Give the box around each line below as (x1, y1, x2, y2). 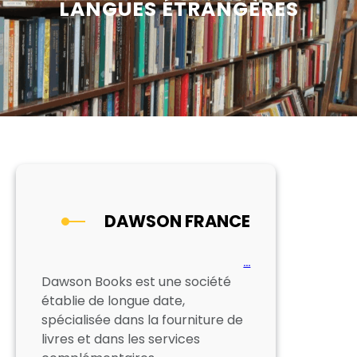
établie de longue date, (41, 291, 185, 310)
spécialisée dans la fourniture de (41, 310, 243, 329)
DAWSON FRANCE (104, 209, 251, 233)
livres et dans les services (41, 329, 200, 348)
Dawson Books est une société (41, 272, 231, 291)
